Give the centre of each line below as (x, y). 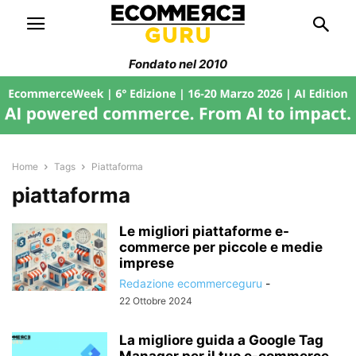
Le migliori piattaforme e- (204, 231)
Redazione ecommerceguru (191, 283)
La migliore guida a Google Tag (221, 340)
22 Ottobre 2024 (156, 300)
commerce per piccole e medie (221, 247)
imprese (147, 263)
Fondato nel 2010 (178, 64)
